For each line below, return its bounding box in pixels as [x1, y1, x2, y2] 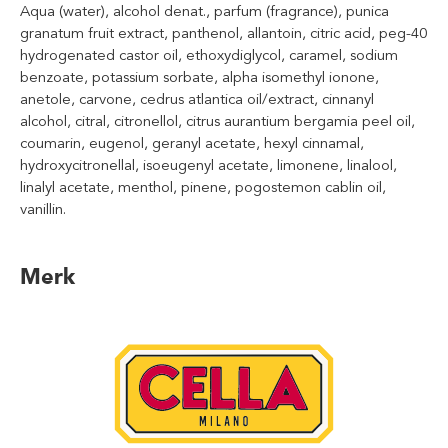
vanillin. [20, 200, 66, 218]
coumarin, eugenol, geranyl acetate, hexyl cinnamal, [20, 134, 364, 152]
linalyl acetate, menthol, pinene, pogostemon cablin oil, [20, 178, 386, 196]
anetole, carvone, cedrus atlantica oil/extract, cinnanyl [20, 90, 374, 108]
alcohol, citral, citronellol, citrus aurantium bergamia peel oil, [20, 112, 415, 130]
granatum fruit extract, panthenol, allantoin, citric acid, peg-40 [20, 24, 427, 42]
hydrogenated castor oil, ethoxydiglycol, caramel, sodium [20, 46, 398, 64]
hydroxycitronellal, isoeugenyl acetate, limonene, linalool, [20, 156, 397, 174]
